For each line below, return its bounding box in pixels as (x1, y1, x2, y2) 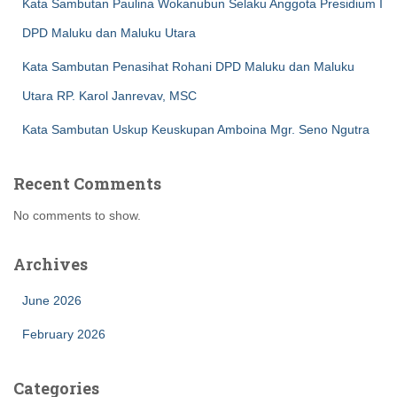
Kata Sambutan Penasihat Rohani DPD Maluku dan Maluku (22, 59, 354, 74)
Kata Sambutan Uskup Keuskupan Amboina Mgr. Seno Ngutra (22, 122, 370, 137)
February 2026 (22, 327, 105, 342)
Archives (13, 253, 88, 276)
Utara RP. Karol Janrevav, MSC (22, 89, 197, 104)
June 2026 (22, 293, 82, 308)
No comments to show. (13, 208, 141, 223)
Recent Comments (13, 173, 161, 195)
